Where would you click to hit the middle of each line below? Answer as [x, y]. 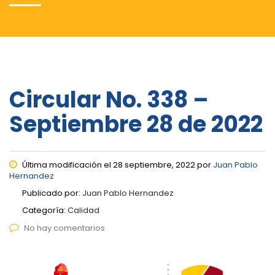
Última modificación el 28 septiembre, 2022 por [117, 165]
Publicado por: [52, 193]
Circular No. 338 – [109, 99]
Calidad [83, 210]
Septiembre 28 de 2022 [136, 124]
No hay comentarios [64, 228]
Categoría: [45, 210]
